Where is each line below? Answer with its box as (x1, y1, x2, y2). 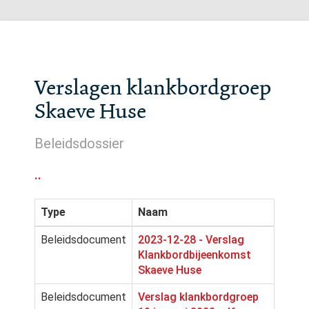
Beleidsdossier (34, 135, 124, 152)
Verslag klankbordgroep (138, 290, 259, 303)
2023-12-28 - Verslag (138, 233, 244, 246)
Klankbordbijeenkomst (138, 248, 251, 261)
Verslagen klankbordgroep (34, 74, 271, 101)
